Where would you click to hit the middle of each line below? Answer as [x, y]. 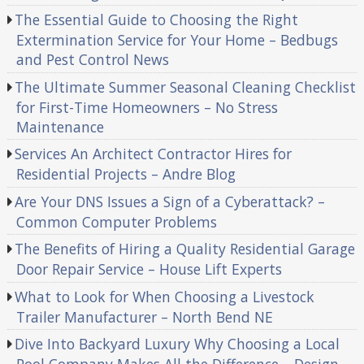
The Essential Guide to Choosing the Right [157, 20]
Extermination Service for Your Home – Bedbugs [177, 40]
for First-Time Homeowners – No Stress [147, 107]
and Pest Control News [92, 60]
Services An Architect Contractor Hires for [154, 154]
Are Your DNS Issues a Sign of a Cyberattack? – [170, 201]
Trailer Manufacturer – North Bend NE [144, 316]
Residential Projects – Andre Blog [126, 174]
